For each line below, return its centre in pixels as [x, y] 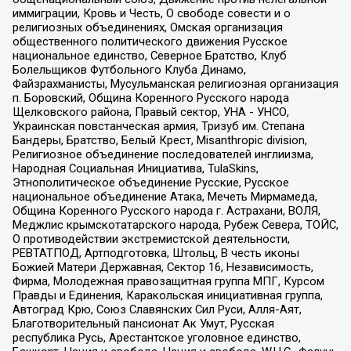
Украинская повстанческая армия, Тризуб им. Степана [158, 126]
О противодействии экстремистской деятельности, [151, 239]
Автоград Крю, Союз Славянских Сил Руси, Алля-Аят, [157, 309]
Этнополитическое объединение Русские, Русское [150, 182]
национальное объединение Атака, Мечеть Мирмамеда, [165, 196]
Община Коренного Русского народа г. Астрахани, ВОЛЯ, [166, 210]
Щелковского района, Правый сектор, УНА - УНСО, [150, 112]
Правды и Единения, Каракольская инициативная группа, [167, 295]
